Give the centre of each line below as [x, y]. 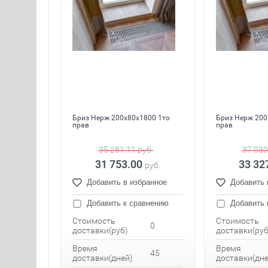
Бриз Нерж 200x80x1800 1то [121, 118]
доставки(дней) [103, 258]
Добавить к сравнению [127, 203]
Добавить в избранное [127, 182]
